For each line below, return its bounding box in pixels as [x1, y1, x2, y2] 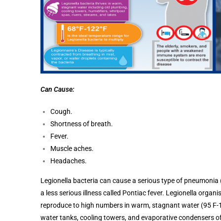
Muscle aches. [50, 145, 94, 153]
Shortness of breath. [50, 120, 113, 128]
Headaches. [50, 157, 87, 165]
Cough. [50, 108, 73, 116]
